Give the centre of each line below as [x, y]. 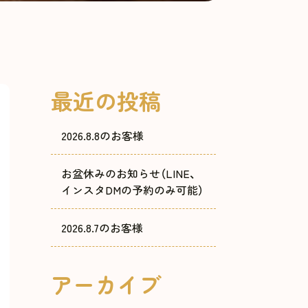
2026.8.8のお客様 [102, 135]
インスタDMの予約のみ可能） [132, 190]
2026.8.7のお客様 [102, 228]
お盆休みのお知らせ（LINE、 [128, 173]
